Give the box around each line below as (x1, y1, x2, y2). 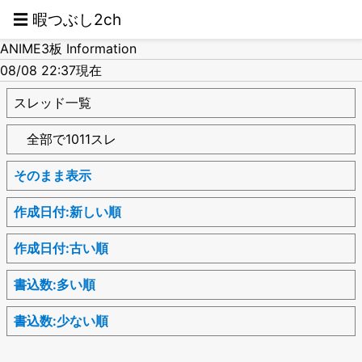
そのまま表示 (14, 166, 91, 183)
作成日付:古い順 (14, 239, 108, 256)
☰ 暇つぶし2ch (13, 10, 121, 29)
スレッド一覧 (14, 94, 91, 111)
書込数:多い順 (14, 276, 95, 293)
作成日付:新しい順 (14, 203, 121, 220)
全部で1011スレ (14, 130, 116, 147)
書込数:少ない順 (14, 312, 108, 329)
